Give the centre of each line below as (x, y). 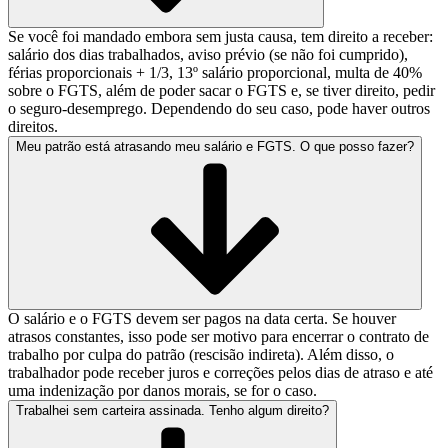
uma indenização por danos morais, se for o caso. (162, 391)
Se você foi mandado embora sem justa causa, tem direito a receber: (220, 37)
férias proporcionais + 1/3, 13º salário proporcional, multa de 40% (215, 73)
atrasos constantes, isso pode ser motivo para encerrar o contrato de (218, 337)
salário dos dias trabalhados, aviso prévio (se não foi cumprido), (208, 55)
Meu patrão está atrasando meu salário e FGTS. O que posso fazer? (215, 147)
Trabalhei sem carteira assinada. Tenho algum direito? (172, 411)
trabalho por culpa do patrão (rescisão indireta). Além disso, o (201, 355)
